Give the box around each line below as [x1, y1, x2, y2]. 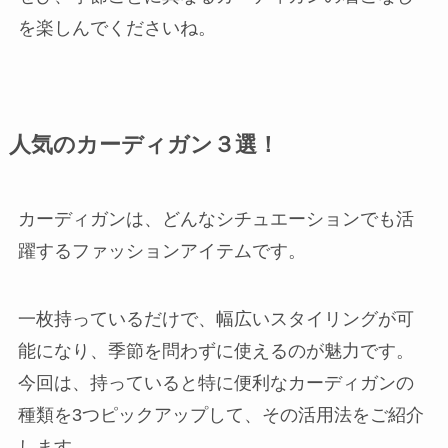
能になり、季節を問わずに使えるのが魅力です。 [17, 340, 414, 361]
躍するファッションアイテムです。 [17, 240, 306, 261]
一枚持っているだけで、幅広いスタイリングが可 [17, 308, 414, 329]
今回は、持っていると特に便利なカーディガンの [17, 372, 414, 393]
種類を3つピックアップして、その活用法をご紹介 [17, 404, 424, 425]
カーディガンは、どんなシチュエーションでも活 [17, 208, 414, 229]
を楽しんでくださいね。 [17, 17, 216, 38]
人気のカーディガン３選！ [8, 132, 279, 157]
